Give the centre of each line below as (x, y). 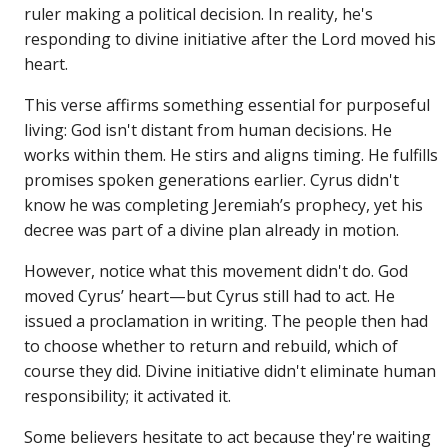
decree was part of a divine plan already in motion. (212, 230)
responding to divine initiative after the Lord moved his (230, 39)
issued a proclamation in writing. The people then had (226, 321)
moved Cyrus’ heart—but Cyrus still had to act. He (210, 296)
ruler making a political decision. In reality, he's (199, 14)
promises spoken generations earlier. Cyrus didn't (212, 180)
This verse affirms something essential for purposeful (227, 105)
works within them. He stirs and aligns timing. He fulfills (231, 155)
